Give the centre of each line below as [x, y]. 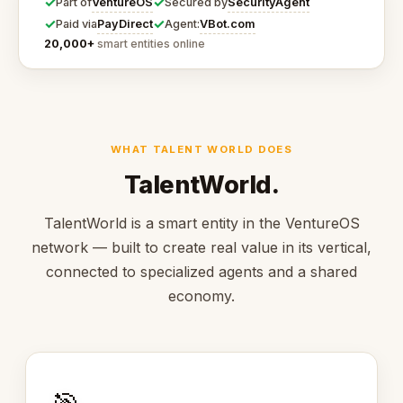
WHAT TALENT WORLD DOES [201, 149]
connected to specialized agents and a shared [201, 272]
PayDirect [125, 23]
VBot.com [228, 23]
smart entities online [150, 44]
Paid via [76, 24]
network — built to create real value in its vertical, [201, 248]
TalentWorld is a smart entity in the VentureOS [201, 224]
